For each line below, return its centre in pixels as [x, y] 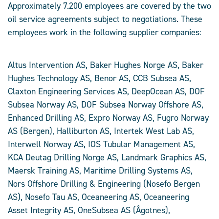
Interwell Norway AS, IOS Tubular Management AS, [101, 144]
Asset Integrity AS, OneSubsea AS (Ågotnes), [89, 210]
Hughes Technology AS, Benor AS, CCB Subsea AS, [99, 78]
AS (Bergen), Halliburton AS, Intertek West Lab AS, [101, 131]
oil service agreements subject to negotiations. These [105, 19]
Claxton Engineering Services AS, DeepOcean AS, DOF [106, 92]
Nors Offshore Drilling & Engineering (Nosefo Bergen [104, 184]
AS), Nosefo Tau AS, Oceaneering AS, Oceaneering [99, 197]
